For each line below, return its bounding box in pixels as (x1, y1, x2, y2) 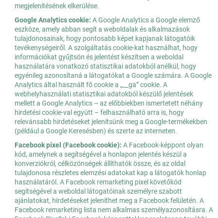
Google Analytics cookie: (15, 16, 91, 24)
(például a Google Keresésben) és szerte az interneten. (15, 127, 177, 135)
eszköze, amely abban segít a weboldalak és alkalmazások (15, 25, 190, 34)
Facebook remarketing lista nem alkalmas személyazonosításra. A (15, 206, 213, 214)
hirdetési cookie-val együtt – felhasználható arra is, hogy (15, 109, 184, 117)
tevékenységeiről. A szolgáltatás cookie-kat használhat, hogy (15, 44, 198, 52)
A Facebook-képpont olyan (122, 141, 203, 149)
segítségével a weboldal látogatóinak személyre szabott (15, 187, 182, 196)
